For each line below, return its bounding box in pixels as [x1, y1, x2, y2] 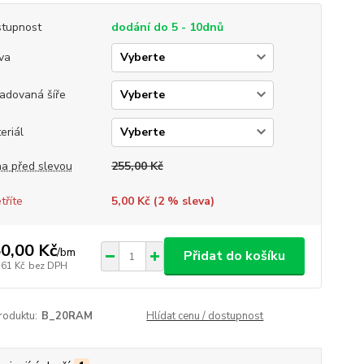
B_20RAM [41, 309, 93, 323]
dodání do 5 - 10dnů [110, 19, 223, 35]
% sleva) [163, 193, 214, 209]
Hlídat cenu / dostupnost [146, 309, 264, 323]
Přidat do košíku [183, 247, 285, 265]
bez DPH [28, 258, 67, 272]
